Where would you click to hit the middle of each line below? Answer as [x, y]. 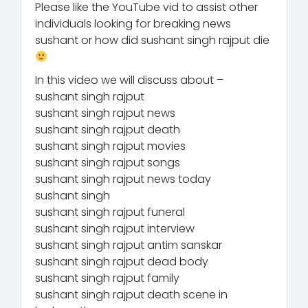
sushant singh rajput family [107, 278]
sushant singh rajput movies [110, 146]
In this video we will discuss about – [129, 80]
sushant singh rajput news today [123, 179]
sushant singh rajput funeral [110, 212]
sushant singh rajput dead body [122, 261]
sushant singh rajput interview [115, 228]
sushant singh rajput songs [108, 162]
